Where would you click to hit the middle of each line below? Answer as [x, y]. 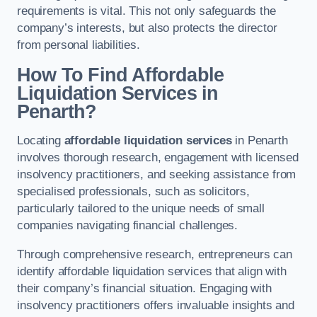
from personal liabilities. [79, 45]
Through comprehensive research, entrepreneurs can [155, 254]
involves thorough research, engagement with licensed [158, 158]
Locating [41, 141]
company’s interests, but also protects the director [147, 28]
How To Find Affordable [121, 75]
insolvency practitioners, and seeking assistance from [157, 175]
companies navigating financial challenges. [128, 226]
